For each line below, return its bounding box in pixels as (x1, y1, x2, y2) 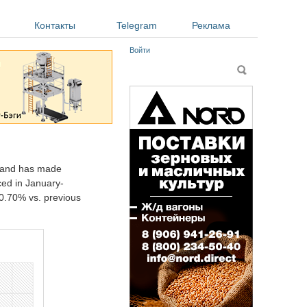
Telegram (116, 20, 157, 31)
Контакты (34, 20, 75, 31)
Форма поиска (130, 62, 208, 75)
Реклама (192, 20, 230, 31)
